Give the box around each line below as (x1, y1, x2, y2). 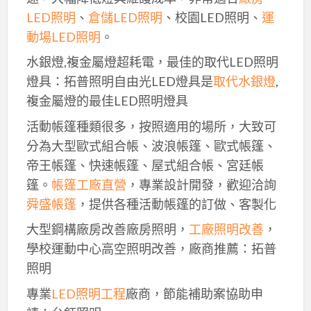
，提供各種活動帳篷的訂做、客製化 (76, 196, 276, 212)
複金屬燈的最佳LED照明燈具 (26, 93, 188, 109)
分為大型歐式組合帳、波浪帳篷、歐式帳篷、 (26, 137, 276, 153)
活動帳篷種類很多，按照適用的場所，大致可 (26, 118, 276, 134)
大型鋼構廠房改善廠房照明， (26, 221, 189, 237)
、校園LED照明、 (162, 9, 262, 25)
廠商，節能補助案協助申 (125, 285, 263, 301)
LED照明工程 (51, 285, 126, 301)
